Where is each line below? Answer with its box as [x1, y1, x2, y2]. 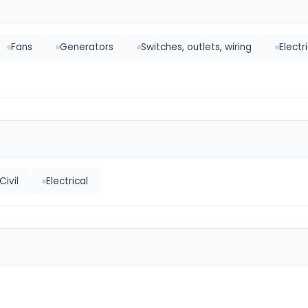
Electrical [46, 175, 88, 188]
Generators [60, 41, 113, 54]
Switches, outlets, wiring [141, 41, 252, 54]
